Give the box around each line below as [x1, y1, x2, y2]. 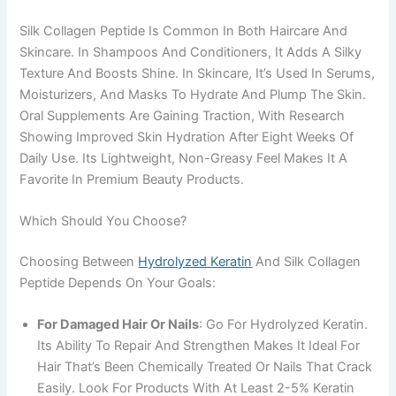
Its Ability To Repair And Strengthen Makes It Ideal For [37, 338, 361, 354]
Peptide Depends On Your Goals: [19, 274, 217, 291]
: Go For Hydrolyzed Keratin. [199, 316, 369, 333]
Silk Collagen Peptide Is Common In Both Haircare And [19, 22, 348, 39]
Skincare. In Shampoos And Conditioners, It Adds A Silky [19, 43, 362, 60]
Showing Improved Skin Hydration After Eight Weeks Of [19, 128, 354, 145]
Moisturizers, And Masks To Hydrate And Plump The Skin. [19, 86, 367, 103]
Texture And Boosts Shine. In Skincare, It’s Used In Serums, [19, 65, 376, 81]
